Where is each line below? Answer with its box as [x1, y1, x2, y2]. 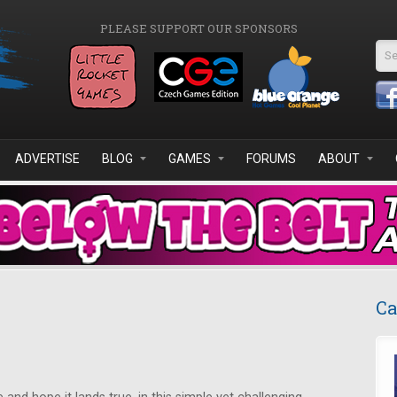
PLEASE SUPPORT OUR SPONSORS [99, 20, 298, 36]
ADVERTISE [15, 152, 80, 166]
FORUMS [246, 152, 296, 166]
